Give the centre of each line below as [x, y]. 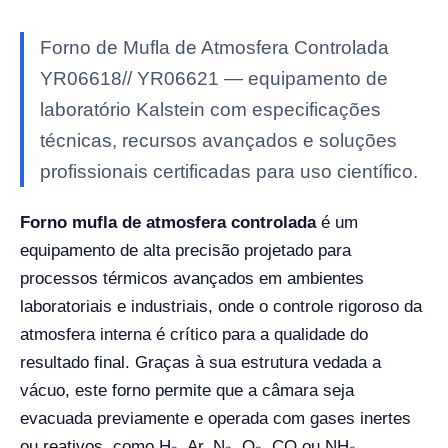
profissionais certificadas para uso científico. [229, 171]
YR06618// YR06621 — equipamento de [214, 78]
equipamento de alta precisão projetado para [185, 250]
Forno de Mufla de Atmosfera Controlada [214, 47]
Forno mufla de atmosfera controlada [168, 222]
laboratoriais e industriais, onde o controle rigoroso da [221, 306]
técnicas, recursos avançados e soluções [218, 140]
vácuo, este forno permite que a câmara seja [187, 390]
